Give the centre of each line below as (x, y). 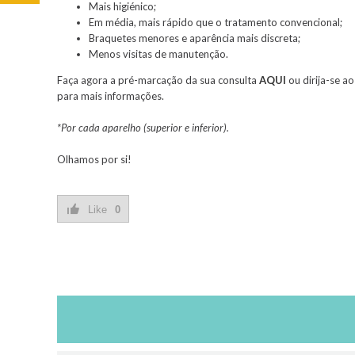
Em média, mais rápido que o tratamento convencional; (216, 22)
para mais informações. (111, 95)
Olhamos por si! (95, 159)
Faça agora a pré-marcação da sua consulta (158, 80)
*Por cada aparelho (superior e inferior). (143, 127)
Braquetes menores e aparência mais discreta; (195, 38)
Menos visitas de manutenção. (159, 53)
